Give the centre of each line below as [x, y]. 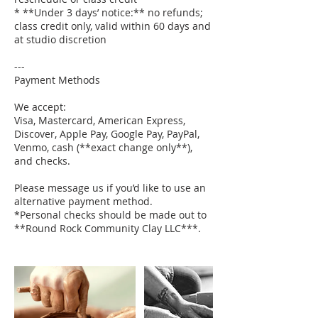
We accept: [40, 106]
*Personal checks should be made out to [110, 214]
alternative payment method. [83, 201]
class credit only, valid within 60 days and [113, 26]
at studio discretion [60, 39]
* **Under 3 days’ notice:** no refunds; [109, 12]
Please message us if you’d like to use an [110, 187]
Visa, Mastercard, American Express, [100, 120]
